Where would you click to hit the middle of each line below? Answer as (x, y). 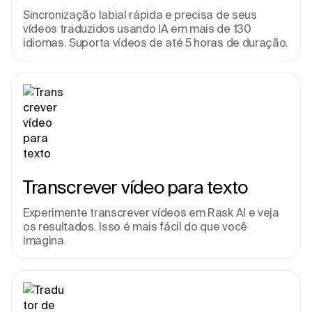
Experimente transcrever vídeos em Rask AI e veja (151, 212)
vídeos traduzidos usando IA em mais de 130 (137, 29)
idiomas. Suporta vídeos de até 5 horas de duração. (156, 42)
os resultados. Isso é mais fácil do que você (135, 226)
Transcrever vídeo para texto (135, 187)
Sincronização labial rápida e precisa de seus (140, 15)
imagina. (45, 240)
